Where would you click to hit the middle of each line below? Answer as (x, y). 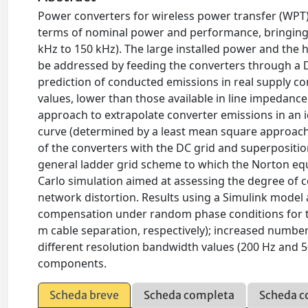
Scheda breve (85, 295)
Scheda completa (189, 295)
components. (73, 263)
